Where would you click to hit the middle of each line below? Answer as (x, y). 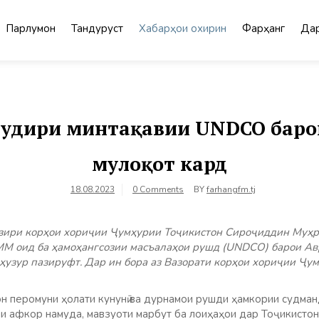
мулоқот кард (159, 164)
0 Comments (158, 189)
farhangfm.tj (231, 189)
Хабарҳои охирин (183, 28)
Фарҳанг (263, 28)
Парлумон (31, 28)
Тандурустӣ (97, 28)
